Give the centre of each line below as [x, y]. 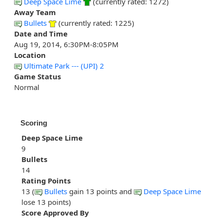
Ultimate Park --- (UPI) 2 [64, 66]
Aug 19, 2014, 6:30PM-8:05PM [66, 45]
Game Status [37, 77]
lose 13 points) [46, 202]
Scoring [34, 123]
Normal [27, 87]
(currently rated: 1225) [95, 23]
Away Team [35, 12]
